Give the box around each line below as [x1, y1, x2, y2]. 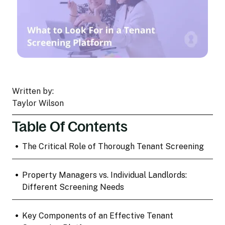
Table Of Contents [12, 118, 128, 135]
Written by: [12, 86, 54, 96]
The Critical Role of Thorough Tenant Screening [22, 141, 204, 151]
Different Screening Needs [22, 182, 124, 192]
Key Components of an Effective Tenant [22, 210, 173, 220]
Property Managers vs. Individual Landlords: [22, 170, 187, 180]
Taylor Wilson [12, 98, 64, 108]
